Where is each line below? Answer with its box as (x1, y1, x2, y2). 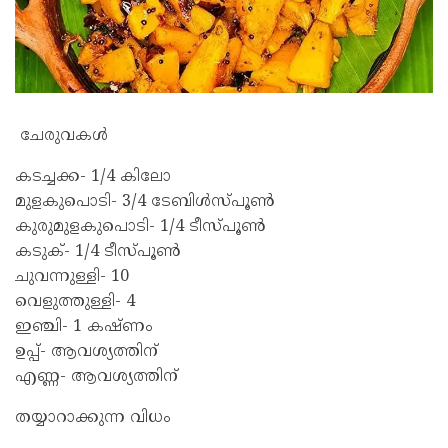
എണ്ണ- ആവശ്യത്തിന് (15, 367, 178, 387)
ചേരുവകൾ (15, 126, 108, 146)
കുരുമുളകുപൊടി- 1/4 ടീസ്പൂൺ (15, 217, 266, 237)
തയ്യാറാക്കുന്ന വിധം (15, 408, 171, 428)
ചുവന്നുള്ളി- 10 (15, 267, 129, 287)
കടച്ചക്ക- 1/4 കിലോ (15, 167, 171, 187)
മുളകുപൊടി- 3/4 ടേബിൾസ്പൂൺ (15, 192, 275, 212)
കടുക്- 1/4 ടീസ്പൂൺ (15, 242, 181, 262)
